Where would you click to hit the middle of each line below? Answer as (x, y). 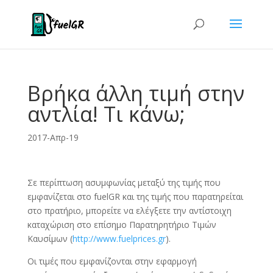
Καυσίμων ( (50, 239)
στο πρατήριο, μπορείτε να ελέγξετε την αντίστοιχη (129, 211)
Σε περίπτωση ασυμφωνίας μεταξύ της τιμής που (124, 183)
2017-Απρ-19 (53, 137)
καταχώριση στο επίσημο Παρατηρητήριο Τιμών (122, 225)
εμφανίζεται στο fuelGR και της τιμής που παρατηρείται (135, 197)
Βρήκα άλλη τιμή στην (136, 93)
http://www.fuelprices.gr (119, 239)
